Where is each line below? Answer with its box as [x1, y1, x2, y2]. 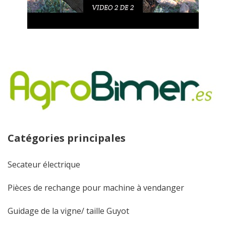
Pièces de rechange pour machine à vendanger [8, 182, 184, 193]
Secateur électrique [8, 158, 80, 170]
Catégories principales [8, 131, 126, 145]
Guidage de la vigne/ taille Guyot [8, 205, 129, 216]
